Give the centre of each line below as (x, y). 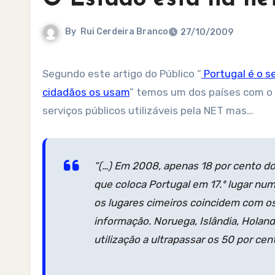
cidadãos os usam (86, 92)
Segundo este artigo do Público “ (125, 74)
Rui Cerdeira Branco (124, 32)
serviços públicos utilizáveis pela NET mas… (148, 110)
